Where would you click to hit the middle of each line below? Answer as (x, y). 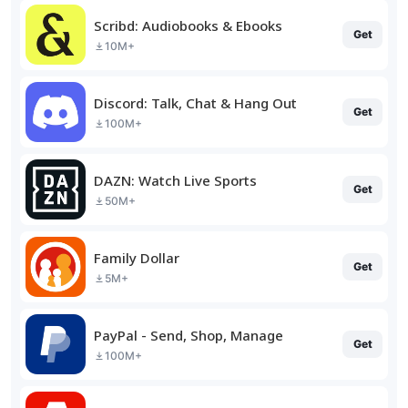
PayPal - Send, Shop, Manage (189, 335)
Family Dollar (137, 257)
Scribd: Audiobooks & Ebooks (188, 25)
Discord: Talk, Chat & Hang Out (195, 102)
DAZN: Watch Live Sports (175, 180)
